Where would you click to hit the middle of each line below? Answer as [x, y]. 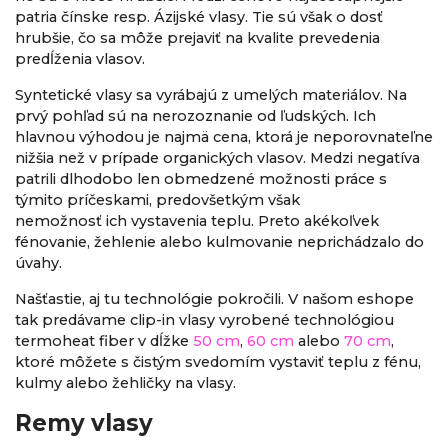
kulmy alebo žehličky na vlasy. [125, 383]
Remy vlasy [84, 422]
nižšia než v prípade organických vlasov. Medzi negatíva [217, 158]
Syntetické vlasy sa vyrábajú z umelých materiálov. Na [211, 95]
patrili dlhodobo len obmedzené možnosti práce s [201, 179]
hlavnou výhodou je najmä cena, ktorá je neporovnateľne [224, 137]
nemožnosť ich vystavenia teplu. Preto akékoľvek [197, 221]
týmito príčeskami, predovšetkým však [157, 200]
